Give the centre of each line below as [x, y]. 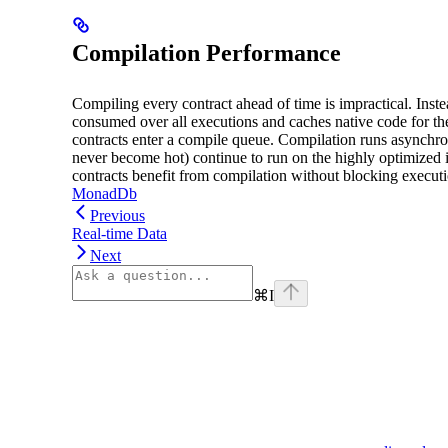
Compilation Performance [206, 52]
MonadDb [104, 193]
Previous [117, 215]
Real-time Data [119, 233]
